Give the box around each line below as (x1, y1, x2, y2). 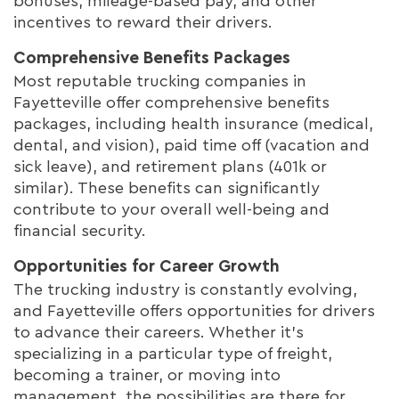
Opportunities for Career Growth (13, 257, 280, 275)
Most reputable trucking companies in (13, 72, 306, 89)
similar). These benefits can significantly (13, 179, 320, 196)
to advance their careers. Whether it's (13, 323, 304, 340)
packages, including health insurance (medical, (13, 115, 373, 132)
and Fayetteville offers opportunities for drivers (13, 302, 375, 319)
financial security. (13, 222, 146, 239)
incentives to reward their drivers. (13, 13, 273, 30)
